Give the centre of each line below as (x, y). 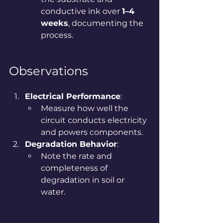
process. (57, 35)
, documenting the (107, 23)
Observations (49, 71)
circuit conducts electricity (95, 120)
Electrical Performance (73, 96)
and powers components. (92, 132)
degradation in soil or (84, 180)
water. (53, 192)
